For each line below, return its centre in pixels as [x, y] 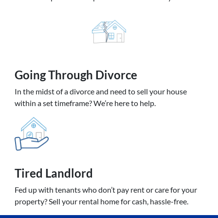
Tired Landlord [54, 173]
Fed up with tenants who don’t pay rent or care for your [106, 190]
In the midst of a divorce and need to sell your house [101, 91]
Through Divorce [93, 75]
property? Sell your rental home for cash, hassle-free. [101, 201]
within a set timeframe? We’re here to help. [85, 103]
